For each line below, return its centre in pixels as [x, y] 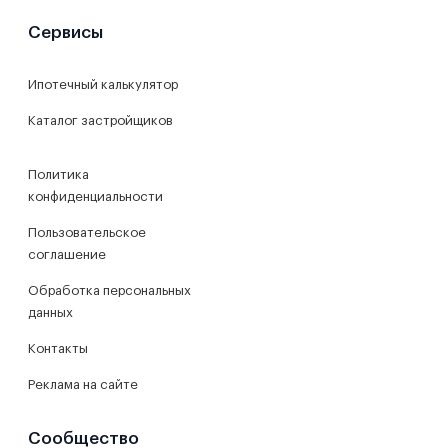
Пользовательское [87, 232]
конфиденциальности [95, 196]
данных [50, 312]
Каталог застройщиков [100, 120]
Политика [58, 174]
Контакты [58, 348]
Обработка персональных [109, 290]
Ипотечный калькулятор [103, 84]
